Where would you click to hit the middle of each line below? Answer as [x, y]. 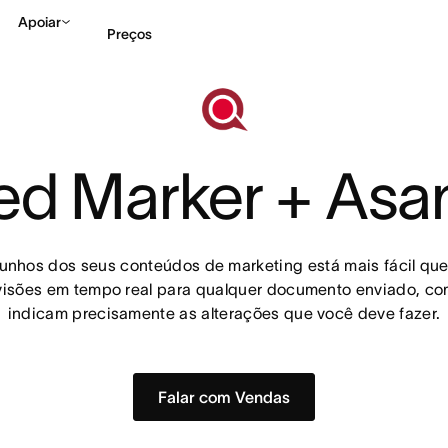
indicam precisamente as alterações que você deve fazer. [224, 312]
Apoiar [39, 22]
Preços [129, 33]
